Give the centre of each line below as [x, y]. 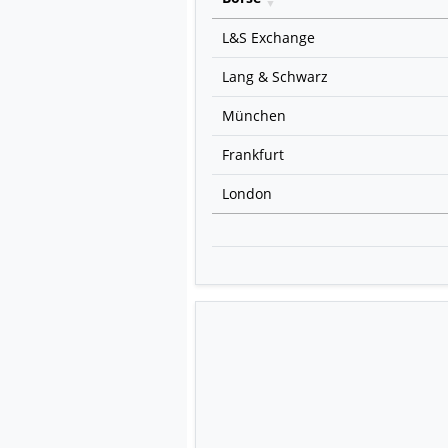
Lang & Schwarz [275, 76]
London [247, 193]
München [254, 115]
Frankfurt [253, 154]
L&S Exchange [268, 37]
